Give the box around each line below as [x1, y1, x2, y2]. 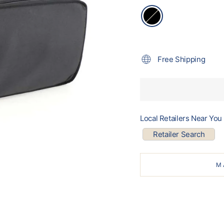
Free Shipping [157, 54, 205, 64]
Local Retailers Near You [140, 113, 222, 123]
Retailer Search [153, 129, 205, 139]
